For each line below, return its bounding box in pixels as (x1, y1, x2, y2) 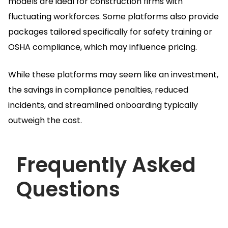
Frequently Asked (16, 150, 196, 179)
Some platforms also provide (103, 10, 219, 22)
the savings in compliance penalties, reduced (8, 83, 188, 96)
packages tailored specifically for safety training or (8, 25, 212, 38)
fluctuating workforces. (8, 10, 103, 22)
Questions (16, 175, 120, 204)
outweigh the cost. (8, 114, 82, 126)
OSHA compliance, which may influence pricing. (8, 41, 197, 53)
